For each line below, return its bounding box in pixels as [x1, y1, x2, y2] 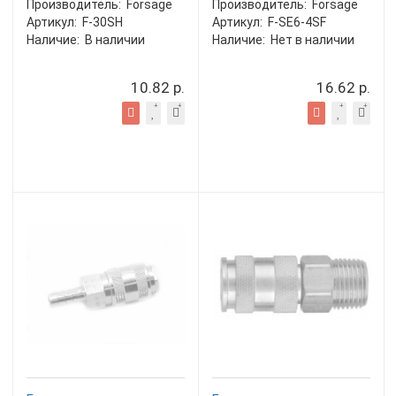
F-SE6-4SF [268, 15, 326, 29]
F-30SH [82, 15, 123, 29]
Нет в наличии [270, 33, 354, 47]
